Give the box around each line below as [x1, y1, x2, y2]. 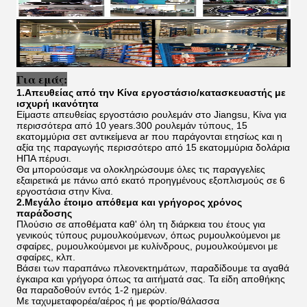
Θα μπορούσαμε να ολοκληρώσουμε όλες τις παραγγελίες [16, 164, 265, 175]
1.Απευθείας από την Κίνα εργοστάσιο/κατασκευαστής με [16, 87, 286, 98]
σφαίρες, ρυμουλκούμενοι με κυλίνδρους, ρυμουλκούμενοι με [16, 241, 278, 251]
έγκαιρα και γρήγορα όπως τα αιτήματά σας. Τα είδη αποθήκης [16, 273, 285, 284]
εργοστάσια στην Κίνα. [16, 186, 113, 197]
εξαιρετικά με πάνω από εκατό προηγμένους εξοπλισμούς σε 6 [16, 175, 285, 186]
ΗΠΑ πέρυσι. [16, 153, 71, 164]
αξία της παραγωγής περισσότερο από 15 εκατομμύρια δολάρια [16, 142, 290, 153]
